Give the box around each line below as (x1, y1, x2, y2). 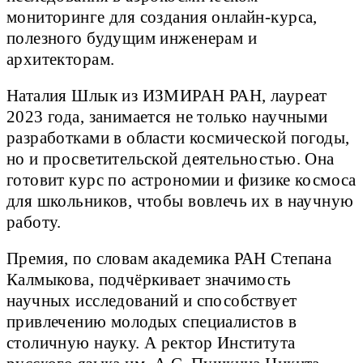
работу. (6, 213, 62, 232)
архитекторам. (6, 50, 115, 69)
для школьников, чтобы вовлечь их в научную (6, 192, 354, 211)
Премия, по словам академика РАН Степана (6, 250, 332, 268)
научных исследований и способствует (6, 292, 297, 310)
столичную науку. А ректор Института (6, 334, 296, 352)
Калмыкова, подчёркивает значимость (6, 271, 292, 289)
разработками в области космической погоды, (6, 129, 350, 147)
